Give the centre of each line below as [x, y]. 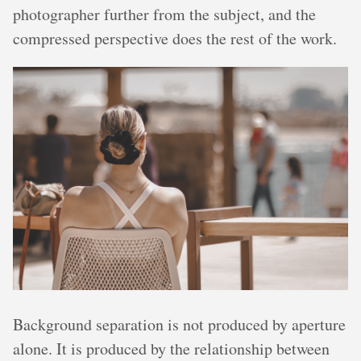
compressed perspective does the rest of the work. [175, 39]
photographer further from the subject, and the [164, 15]
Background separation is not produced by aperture [179, 325]
